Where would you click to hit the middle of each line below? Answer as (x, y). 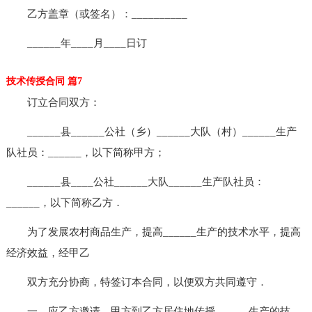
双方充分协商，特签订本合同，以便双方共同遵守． (136, 282)
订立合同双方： (53, 102)
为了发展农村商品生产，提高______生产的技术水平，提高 (153, 232)
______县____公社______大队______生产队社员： (135, 181)
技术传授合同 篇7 (44, 81)
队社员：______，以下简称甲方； (85, 152)
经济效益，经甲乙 (48, 252)
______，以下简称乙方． (64, 202)
